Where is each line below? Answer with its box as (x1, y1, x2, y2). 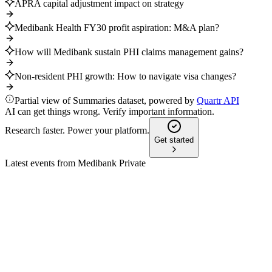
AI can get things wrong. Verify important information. (5, 106, 214, 117)
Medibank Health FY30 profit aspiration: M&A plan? (15, 22, 219, 33)
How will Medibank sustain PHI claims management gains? (15, 47, 243, 58)
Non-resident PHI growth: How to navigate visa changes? (15, 71, 236, 82)
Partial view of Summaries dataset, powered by (15, 95, 197, 106)
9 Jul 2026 (29, 228, 69, 239)
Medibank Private (78, 158, 146, 169)
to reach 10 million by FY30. (29, 250, 140, 261)
